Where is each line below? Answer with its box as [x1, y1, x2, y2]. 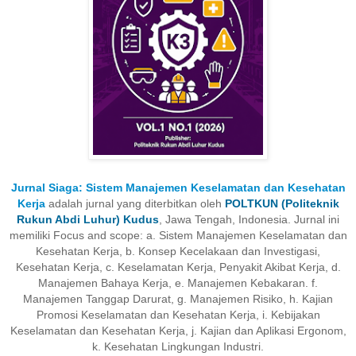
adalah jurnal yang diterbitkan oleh [44, 196, 225, 210]
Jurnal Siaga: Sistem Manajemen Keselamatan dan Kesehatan [10, 180, 346, 194]
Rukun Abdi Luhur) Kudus [17, 212, 159, 226]
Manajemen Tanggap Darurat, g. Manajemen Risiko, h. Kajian [23, 292, 333, 305]
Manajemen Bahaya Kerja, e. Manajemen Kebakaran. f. [38, 276, 318, 289]
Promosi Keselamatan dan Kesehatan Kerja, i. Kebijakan [36, 308, 320, 321]
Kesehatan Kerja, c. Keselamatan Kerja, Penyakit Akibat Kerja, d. [15, 260, 341, 273]
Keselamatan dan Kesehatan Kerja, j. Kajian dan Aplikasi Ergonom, [10, 323, 346, 337]
